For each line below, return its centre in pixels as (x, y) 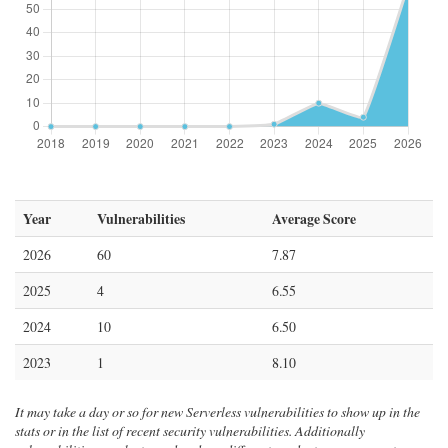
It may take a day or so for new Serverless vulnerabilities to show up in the (217, 411)
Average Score (314, 218)
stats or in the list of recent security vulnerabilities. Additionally (190, 430)
